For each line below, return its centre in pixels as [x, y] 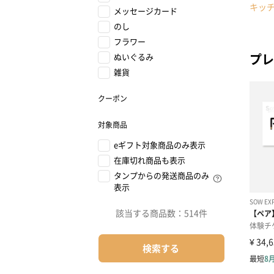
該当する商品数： [150, 213]
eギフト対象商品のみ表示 [160, 145]
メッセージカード [146, 11]
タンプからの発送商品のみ [161, 175]
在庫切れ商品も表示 [150, 160]
